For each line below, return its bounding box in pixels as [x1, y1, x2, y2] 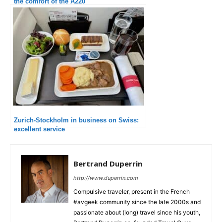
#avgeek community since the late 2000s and [73, 198, 201, 206]
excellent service [14, 125, 65, 133]
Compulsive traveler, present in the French [73, 187, 190, 195]
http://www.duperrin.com [73, 174, 138, 181]
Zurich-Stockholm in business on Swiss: [14, 116, 139, 124]
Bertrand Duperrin [73, 158, 142, 168]
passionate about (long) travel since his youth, [73, 208, 200, 216]
